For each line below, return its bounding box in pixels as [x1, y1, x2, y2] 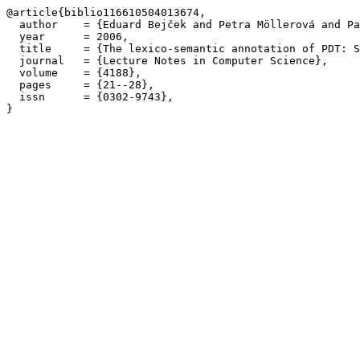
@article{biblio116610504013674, [6, 6, 206, 18]
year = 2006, [6, 31, 129, 43]
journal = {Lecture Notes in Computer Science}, [6, 55, 328, 67]
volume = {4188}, [6, 67, 141, 79]
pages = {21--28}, [6, 79, 154, 91]
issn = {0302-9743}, [6, 91, 174, 103]
